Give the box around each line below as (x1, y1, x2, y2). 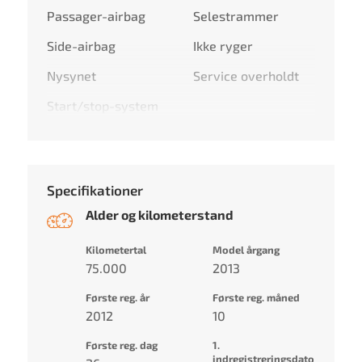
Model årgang (212, 242, 280, 256)
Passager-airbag (47, 7, 146, 23)
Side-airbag (47, 37, 116, 53)
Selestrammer (192, 7, 279, 23)
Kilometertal (86, 242, 147, 256)
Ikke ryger (192, 37, 253, 53)
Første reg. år (86, 290, 150, 304)
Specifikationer (47, 181, 144, 198)
